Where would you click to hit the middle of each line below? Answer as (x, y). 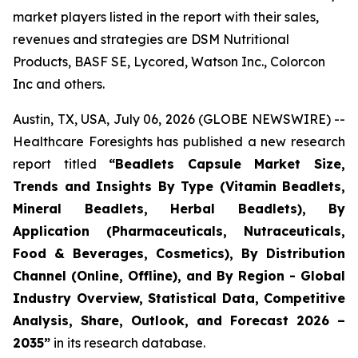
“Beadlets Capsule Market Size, (227, 164)
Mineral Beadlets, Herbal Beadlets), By (179, 209)
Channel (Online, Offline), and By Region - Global (179, 276)
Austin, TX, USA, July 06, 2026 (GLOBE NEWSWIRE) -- (179, 119)
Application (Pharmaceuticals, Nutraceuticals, (179, 231)
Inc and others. (59, 84)
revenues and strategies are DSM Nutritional (151, 39)
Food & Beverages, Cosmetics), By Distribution (179, 253)
